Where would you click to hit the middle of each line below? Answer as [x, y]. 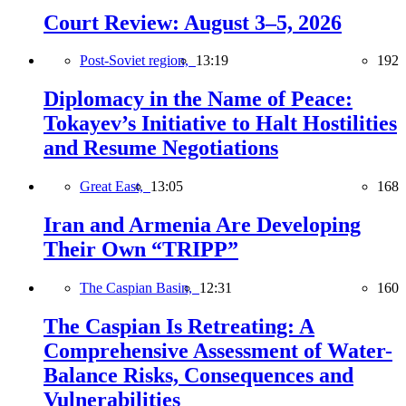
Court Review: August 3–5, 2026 [193, 22]
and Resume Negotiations [161, 148]
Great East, [115, 187]
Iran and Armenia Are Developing [202, 225]
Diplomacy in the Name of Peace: [198, 99]
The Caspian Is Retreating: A [179, 326]
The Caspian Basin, [140, 288]
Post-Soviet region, [138, 61]
